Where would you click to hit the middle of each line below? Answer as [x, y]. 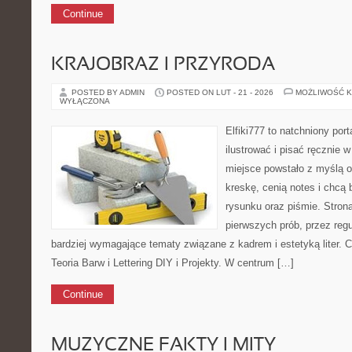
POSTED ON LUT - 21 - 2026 [220, 92]
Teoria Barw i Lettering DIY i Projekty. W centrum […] [172, 263]
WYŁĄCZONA [85, 101]
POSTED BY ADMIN [109, 92]
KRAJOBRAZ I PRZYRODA [163, 65]
